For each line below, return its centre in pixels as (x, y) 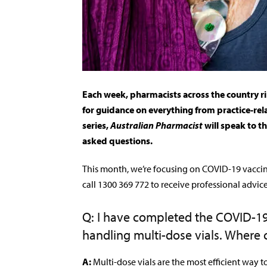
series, (96, 125)
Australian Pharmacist (156, 125)
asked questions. (117, 141)
